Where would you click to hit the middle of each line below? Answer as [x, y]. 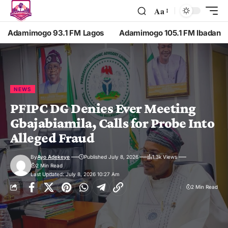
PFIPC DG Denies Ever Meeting [103, 108]
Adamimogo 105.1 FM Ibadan [170, 33]
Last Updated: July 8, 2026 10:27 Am [75, 174]
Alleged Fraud [52, 137]
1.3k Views [165, 156]
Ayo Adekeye [54, 156]
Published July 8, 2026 [111, 156]
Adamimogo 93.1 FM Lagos [56, 33]
